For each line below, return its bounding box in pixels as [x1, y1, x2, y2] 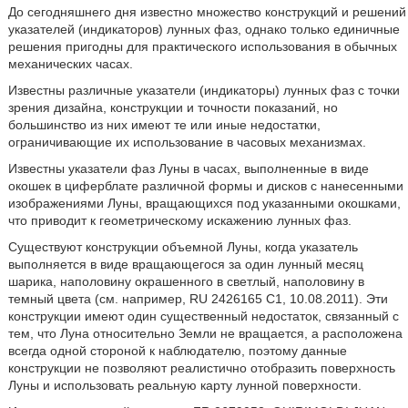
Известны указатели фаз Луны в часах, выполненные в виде [7, 161, 369, 176]
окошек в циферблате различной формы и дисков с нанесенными [7, 178, 403, 193]
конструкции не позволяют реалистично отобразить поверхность [7, 361, 395, 375]
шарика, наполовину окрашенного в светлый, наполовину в [7, 274, 364, 289]
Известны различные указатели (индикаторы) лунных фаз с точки [7, 83, 400, 97]
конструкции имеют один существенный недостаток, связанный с [7, 309, 399, 323]
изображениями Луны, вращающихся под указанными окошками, [7, 196, 401, 210]
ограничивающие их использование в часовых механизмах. [7, 135, 366, 149]
